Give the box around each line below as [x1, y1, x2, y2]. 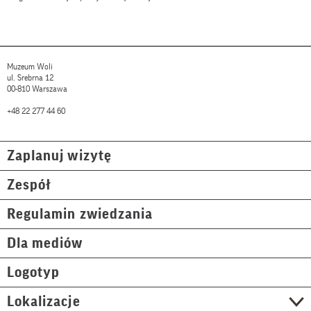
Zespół [7, 178, 52, 193]
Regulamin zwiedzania [7, 207, 153, 222]
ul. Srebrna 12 [7, 74, 53, 83]
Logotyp [7, 265, 60, 280]
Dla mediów [7, 236, 83, 251]
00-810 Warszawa [7, 85, 67, 94]
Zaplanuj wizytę [7, 149, 112, 164]
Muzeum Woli [7, 62, 53, 72]
